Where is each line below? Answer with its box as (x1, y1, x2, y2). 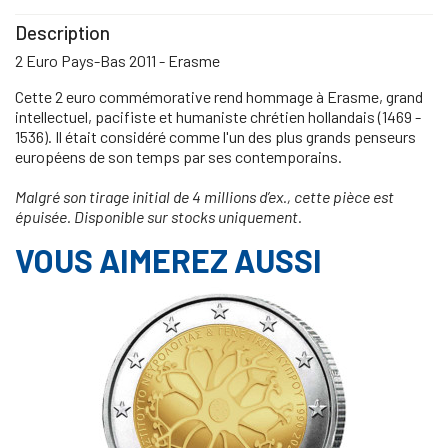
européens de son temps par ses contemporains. (15, 146, 342, 166)
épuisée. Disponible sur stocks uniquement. (15, 206, 302, 226)
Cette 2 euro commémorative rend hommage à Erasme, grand (15, 86, 423, 106)
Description (15, 20, 110, 44)
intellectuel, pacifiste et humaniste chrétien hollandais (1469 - (15, 106, 421, 126)
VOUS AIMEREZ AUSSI (15, 240, 322, 279)
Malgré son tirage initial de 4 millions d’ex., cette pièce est (15, 186, 394, 206)
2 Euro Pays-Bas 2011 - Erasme (15, 50, 220, 70)
